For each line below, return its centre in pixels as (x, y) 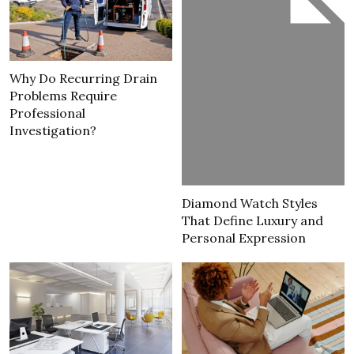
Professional (47, 113)
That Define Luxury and (253, 221)
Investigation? (53, 131)
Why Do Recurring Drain (83, 79)
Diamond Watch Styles (250, 203)
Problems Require (63, 96)
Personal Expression (244, 238)
